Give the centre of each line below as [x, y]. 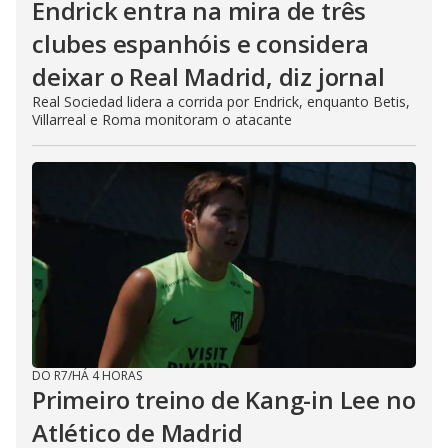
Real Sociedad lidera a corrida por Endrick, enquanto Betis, [221, 101]
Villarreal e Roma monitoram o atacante [162, 119]
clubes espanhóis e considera [200, 43]
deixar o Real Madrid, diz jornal [208, 76]
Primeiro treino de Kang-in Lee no [224, 399]
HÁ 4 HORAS [107, 375]
